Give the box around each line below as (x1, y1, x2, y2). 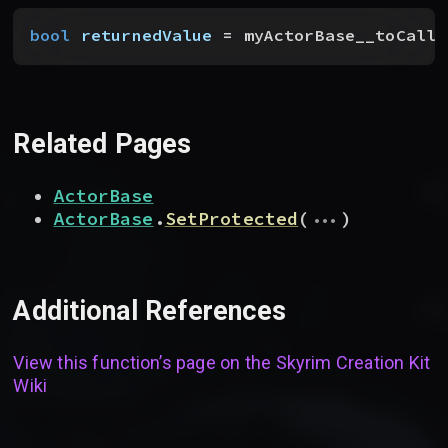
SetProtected (164, 207, 299, 231)
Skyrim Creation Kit (275, 352, 430, 374)
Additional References (13, 294, 287, 327)
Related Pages (13, 127, 192, 160)
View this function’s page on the (13, 352, 276, 374)
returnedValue (70, 25, 213, 47)
